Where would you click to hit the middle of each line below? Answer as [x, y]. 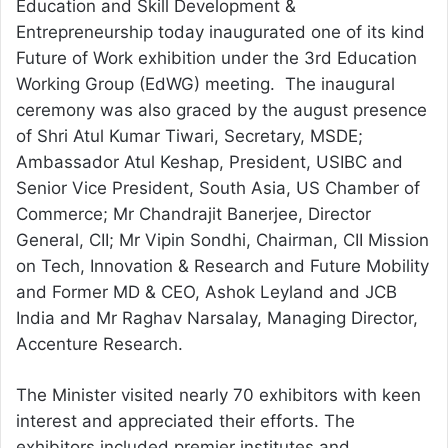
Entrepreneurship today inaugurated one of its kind [220, 32]
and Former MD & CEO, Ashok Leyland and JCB [206, 292]
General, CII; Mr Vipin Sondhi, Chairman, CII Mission [222, 240]
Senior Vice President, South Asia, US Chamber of [218, 188]
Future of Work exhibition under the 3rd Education [216, 58]
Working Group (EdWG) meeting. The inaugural [205, 84]
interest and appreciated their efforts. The [185, 421]
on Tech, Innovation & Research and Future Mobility [222, 266]
